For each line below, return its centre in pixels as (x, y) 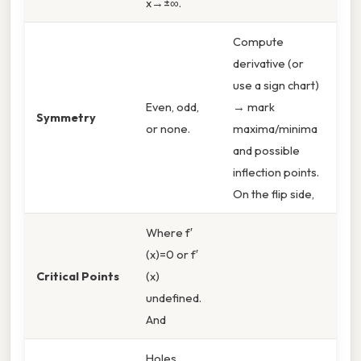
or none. (168, 129)
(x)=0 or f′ (172, 255)
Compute (258, 42)
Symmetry (66, 118)
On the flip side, (274, 194)
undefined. (174, 298)
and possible (266, 151)
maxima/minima (275, 129)
